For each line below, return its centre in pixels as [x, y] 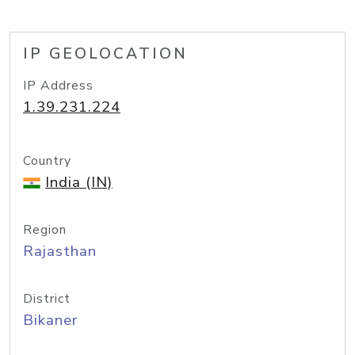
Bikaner [50, 320]
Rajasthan [60, 251]
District [47, 299]
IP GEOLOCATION [105, 54]
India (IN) [79, 182]
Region [45, 230]
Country [47, 161]
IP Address [58, 86]
